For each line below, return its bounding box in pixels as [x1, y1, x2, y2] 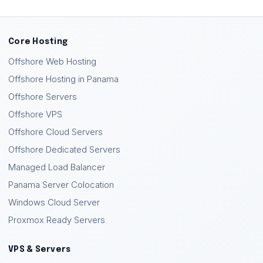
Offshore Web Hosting [8, 56, 96, 67]
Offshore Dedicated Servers [8, 144, 120, 155]
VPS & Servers [8, 245, 71, 254]
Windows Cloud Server [8, 197, 100, 208]
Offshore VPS [8, 109, 62, 120]
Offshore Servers [8, 91, 77, 102]
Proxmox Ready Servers [8, 214, 105, 225]
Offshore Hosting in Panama [8, 73, 119, 85]
